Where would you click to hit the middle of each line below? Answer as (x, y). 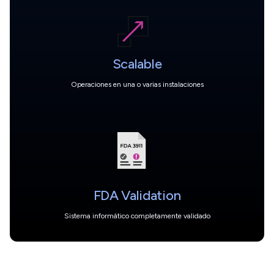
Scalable (137, 64)
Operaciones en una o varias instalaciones (137, 84)
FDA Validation (137, 195)
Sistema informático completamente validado (137, 216)
